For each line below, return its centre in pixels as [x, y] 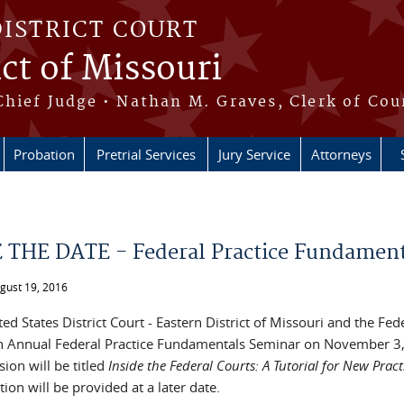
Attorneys [341, 154]
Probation [44, 154]
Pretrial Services [146, 154]
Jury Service [254, 154]
